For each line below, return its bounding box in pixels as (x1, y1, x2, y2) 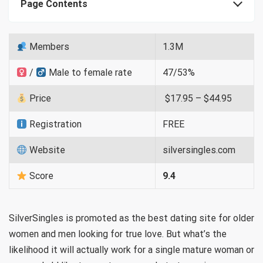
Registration (27, 119, 82, 130)
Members (27, 41, 70, 52)
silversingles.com (163, 144, 235, 156)
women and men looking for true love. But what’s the (9, 228, 227, 240)
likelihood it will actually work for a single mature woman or (9, 244, 254, 255)
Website (27, 144, 66, 156)
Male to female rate (46, 67, 133, 78)
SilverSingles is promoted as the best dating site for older (9, 213, 254, 224)
